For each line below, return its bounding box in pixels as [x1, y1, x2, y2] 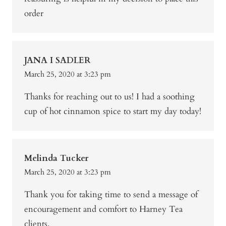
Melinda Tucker [24, 152, 88, 164]
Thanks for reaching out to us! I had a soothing [24, 91, 195, 103]
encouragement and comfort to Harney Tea [24, 203, 183, 215]
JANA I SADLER [24, 54, 91, 67]
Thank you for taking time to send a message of [24, 189, 198, 201]
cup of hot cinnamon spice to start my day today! [24, 105, 201, 118]
